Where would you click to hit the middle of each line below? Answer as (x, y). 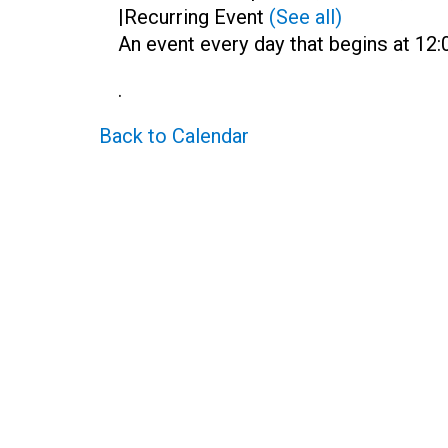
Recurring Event (197, 16)
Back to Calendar (173, 136)
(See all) (306, 16)
